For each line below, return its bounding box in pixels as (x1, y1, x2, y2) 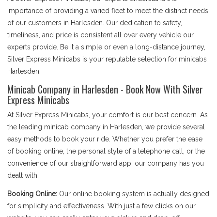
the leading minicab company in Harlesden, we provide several (7, 123, 205, 131)
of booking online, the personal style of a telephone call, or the (7, 147, 205, 155)
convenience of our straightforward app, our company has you (7, 159, 204, 167)
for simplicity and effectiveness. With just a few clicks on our (7, 202, 196, 210)
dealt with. (7, 171, 39, 179)
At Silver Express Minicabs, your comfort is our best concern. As (7, 111, 208, 119)
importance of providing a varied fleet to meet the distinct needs (7, 7, 208, 15)
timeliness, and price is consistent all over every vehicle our (7, 31, 194, 39)
